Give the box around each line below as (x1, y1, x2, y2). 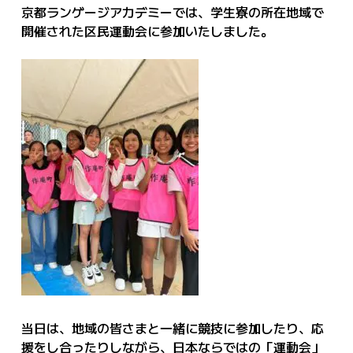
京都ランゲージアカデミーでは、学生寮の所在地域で (20, 2, 324, 21)
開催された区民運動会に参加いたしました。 (20, 21, 273, 40)
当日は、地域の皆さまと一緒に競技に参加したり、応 (20, 318, 324, 337)
